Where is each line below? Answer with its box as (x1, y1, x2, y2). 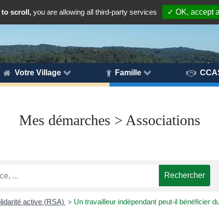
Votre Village (14, 68, 61, 77)
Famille (114, 68, 141, 77)
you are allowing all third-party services (31, 8, 157, 16)
